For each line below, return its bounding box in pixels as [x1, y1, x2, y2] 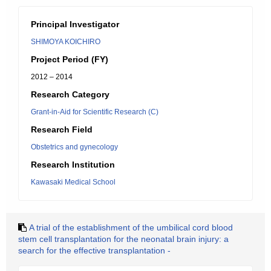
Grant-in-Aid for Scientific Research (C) [31, 108, 158, 116]
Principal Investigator [31, 19, 119, 29]
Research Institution [31, 160, 115, 169]
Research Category [31, 90, 109, 99]
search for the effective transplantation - [18, 246, 171, 255]
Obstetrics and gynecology [31, 143, 118, 151]
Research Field [31, 125, 93, 134]
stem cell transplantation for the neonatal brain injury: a [18, 234, 229, 244]
